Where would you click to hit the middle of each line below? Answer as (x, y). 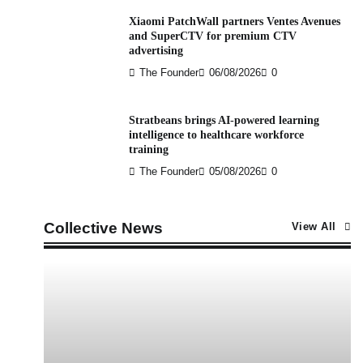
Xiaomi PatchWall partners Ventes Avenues (234, 21)
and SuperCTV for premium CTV (212, 36)
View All (314, 227)
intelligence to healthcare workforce (216, 135)
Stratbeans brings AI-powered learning (224, 120)
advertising (156, 50)
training (148, 149)
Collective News (103, 228)
